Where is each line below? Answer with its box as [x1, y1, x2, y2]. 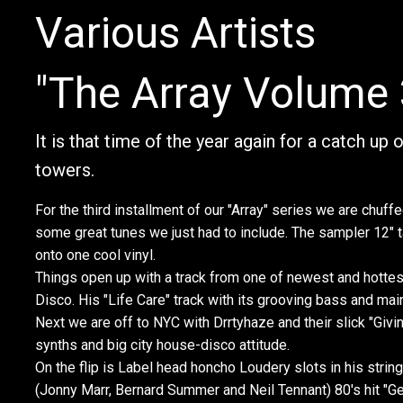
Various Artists [34, 7, 316, 58]
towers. [34, 159, 94, 181]
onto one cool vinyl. [34, 246, 156, 264]
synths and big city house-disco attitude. [34, 336, 290, 354]
